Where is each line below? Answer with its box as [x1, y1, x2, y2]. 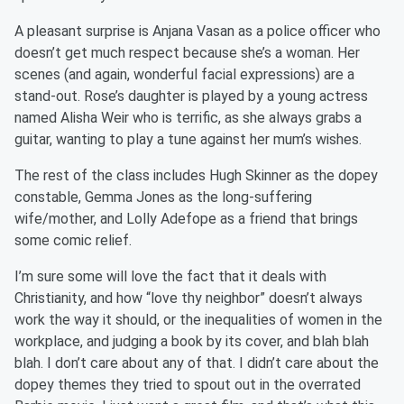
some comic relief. [14, 232, 132, 249]
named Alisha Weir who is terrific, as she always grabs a [14, 109, 362, 126]
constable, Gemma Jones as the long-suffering [14, 188, 312, 206]
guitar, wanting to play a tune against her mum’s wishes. [14, 131, 362, 148]
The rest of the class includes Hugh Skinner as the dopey [14, 167, 378, 184]
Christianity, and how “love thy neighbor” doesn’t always [14, 289, 363, 307]
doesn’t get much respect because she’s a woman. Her [14, 44, 360, 61]
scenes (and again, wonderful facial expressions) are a [14, 66, 354, 83]
